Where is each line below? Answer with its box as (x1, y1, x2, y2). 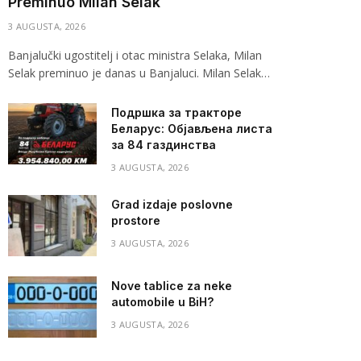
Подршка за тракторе (111, 106, 242, 119)
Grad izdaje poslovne (111, 197, 233, 211)
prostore (111, 214, 160, 227)
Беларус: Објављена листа (111, 122, 272, 135)
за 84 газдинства (111, 138, 216, 151)
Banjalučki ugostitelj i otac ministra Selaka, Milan (8, 48, 262, 63)
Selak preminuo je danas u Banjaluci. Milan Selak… (8, 65, 270, 81)
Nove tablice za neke (111, 279, 232, 293)
